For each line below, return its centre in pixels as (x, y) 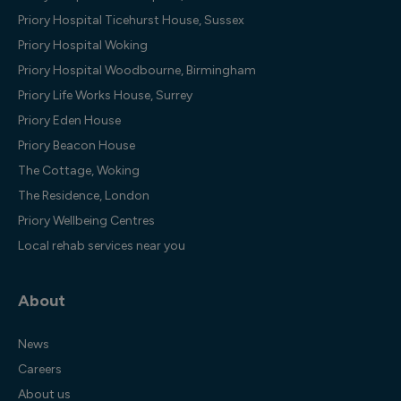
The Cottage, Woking (79, 171)
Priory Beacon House (77, 145)
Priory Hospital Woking (83, 45)
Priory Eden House (69, 120)
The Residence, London (84, 196)
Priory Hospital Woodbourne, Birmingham (137, 70)
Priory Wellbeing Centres (86, 221)
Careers (40, 369)
